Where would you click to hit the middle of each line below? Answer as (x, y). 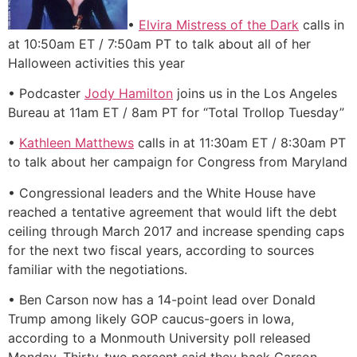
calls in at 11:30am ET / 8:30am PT (240, 143)
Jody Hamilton (129, 94)
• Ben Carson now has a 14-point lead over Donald (162, 300)
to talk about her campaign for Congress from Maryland (178, 162)
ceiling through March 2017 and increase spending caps (176, 231)
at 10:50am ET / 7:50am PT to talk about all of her (159, 43)
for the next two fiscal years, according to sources (161, 250)
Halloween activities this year (96, 63)
